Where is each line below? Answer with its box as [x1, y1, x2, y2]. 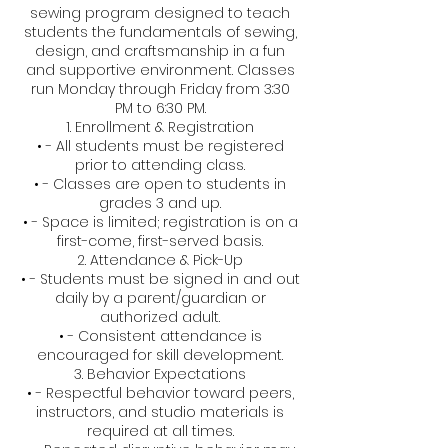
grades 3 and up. [99, 193, 221, 214]
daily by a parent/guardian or [54, 288, 266, 309]
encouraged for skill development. [37, 345, 283, 366]
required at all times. [86, 421, 234, 442]
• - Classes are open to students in [34, 174, 286, 195]
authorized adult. [100, 307, 220, 328]
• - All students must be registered [36, 136, 284, 157]
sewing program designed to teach [30, 3, 290, 24]
